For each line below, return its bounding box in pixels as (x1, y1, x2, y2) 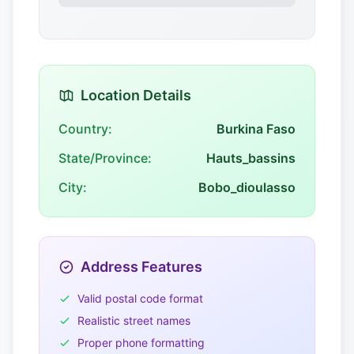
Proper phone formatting (77, 336, 205, 349)
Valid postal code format (77, 292, 203, 305)
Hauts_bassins (206, 150, 296, 166)
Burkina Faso (217, 121, 296, 137)
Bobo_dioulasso (198, 179, 296, 195)
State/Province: (58, 150, 152, 166)
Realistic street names (77, 314, 190, 327)
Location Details (81, 87, 191, 104)
